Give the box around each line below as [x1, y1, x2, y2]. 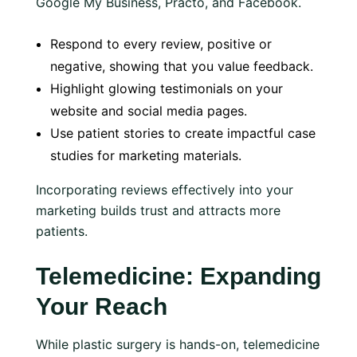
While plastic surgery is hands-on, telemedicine [36, 336, 320, 352]
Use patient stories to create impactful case [50, 125, 316, 141]
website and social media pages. [50, 103, 247, 119]
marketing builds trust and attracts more [36, 202, 280, 218]
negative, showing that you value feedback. [50, 58, 313, 74]
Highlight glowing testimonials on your [50, 80, 283, 96]
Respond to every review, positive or [50, 36, 272, 52]
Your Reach [36, 293, 167, 320]
